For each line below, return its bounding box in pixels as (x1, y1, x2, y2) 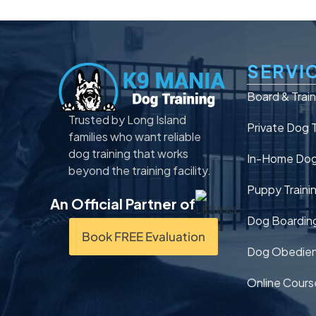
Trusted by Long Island (68, 112, 187, 128)
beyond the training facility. (68, 163, 212, 178)
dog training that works (68, 146, 189, 162)
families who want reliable (68, 129, 202, 145)
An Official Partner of (50, 194, 196, 212)
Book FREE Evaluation (82, 228, 206, 244)
